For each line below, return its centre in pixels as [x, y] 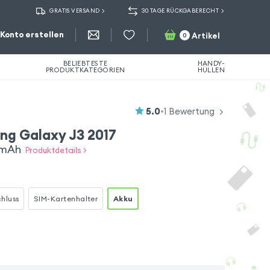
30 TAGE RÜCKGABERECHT [181, 11]
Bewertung [191, 111]
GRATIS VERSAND [75, 11]
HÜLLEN [211, 70]
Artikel [206, 36]
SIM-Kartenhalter [66, 198]
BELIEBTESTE [85, 63]
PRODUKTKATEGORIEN [85, 70]
